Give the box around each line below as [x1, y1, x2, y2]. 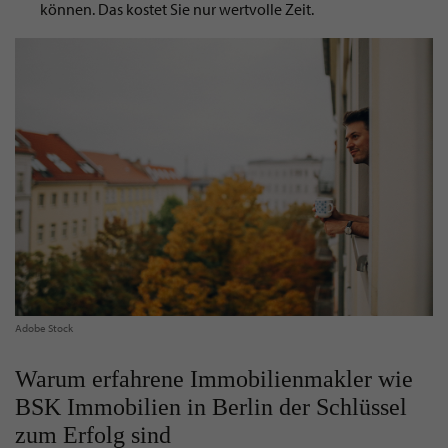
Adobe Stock [15, 321, 73, 336]
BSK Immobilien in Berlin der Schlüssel [15, 394, 407, 421]
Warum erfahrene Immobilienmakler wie [15, 366, 413, 393]
